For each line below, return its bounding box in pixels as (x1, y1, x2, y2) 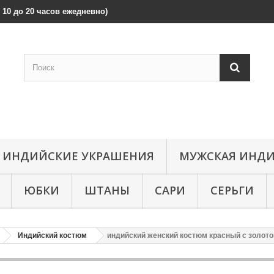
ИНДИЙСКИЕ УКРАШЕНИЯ (2, 149, 154, 163)
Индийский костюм (18, 231, 87, 240)
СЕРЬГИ (210, 183, 254, 198)
